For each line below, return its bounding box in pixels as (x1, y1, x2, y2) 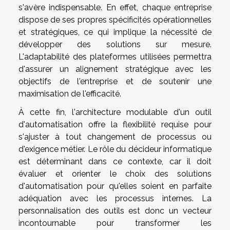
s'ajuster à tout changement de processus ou (18, 132, 212, 142)
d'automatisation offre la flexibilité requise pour (18, 120, 212, 130)
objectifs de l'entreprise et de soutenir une (18, 76, 212, 87)
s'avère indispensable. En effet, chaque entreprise (18, 3, 212, 13)
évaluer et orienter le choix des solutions (18, 169, 212, 179)
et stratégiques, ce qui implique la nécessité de (18, 27, 212, 37)
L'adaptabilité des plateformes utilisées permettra (18, 52, 212, 62)
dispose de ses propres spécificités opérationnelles (18, 15, 212, 25)
